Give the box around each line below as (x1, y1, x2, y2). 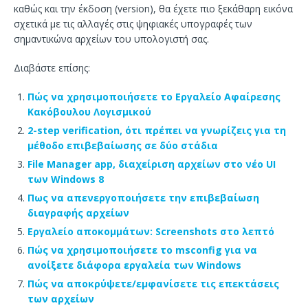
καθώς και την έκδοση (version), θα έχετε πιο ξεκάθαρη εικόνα (14, 1, 293, 15)
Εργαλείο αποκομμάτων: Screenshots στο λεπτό (27, 224, 274, 238)
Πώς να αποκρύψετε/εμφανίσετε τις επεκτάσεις (27, 276, 279, 290)
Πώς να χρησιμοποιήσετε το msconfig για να (27, 243, 257, 256)
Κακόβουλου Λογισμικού (27, 104, 151, 118)
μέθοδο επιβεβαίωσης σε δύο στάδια (27, 138, 218, 152)
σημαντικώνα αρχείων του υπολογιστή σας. (14, 32, 209, 45)
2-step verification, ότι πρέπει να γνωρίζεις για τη (27, 123, 286, 137)
